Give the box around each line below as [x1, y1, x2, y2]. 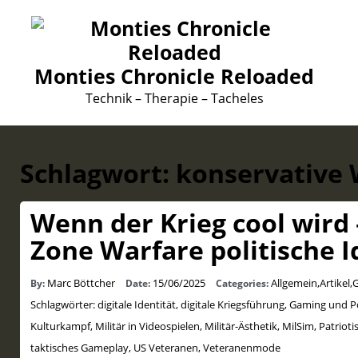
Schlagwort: [20, 156, 176, 191]
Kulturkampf [30, 318, 90, 333]
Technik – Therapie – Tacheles [85, 89, 264, 107]
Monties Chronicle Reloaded [34, 62, 315, 89]
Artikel [319, 275, 350, 290]
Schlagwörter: [30, 296, 97, 312]
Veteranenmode [202, 340, 280, 355]
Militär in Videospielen [94, 318, 200, 333]
